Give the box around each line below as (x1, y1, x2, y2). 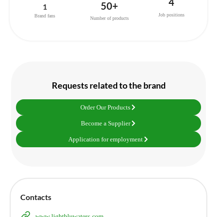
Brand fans (34, 13, 55, 18)
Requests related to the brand (51, 79, 166, 91)
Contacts (20, 192, 51, 201)
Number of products (90, 15, 129, 21)
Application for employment (68, 135, 143, 143)
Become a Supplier (80, 119, 130, 127)
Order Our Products (80, 103, 130, 111)
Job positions (158, 12, 185, 17)
